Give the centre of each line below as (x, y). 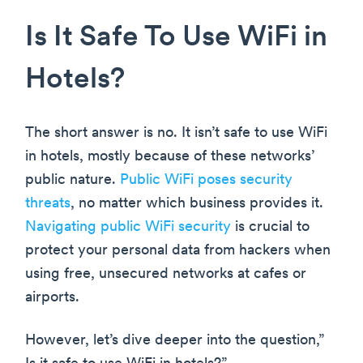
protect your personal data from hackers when (178, 251)
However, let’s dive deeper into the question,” (175, 341)
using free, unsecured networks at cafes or (166, 275)
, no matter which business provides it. (197, 204)
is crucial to (270, 228)
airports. (52, 298)
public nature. (73, 181)
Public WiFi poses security (206, 181)
